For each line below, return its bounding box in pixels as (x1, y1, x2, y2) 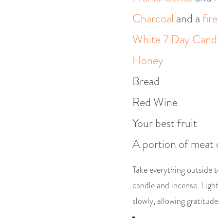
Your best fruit (132, 115, 197, 131)
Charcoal (132, 10, 174, 27)
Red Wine (132, 94, 178, 110)
